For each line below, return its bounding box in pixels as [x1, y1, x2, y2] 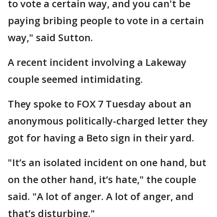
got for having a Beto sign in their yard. [8, 131, 194, 144]
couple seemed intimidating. [8, 73, 143, 86]
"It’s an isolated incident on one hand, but [8, 156, 206, 169]
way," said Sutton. [8, 31, 93, 44]
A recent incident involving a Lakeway [8, 56, 186, 69]
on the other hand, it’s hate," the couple [8, 173, 196, 186]
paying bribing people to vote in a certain [8, 14, 204, 27]
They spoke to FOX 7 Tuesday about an [8, 97, 191, 110]
